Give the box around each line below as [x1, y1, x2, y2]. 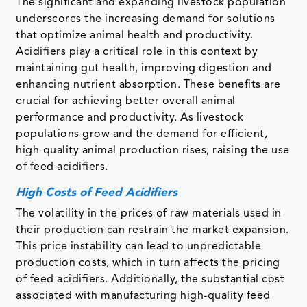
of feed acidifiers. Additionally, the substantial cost [16, 274, 285, 286]
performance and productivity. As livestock [16, 112, 244, 124]
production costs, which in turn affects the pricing [16, 258, 280, 269]
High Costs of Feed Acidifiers [16, 187, 178, 199]
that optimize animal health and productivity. [16, 30, 254, 42]
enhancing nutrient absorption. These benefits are [16, 79, 281, 91]
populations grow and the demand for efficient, [16, 129, 268, 140]
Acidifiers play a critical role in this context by [16, 47, 258, 58]
